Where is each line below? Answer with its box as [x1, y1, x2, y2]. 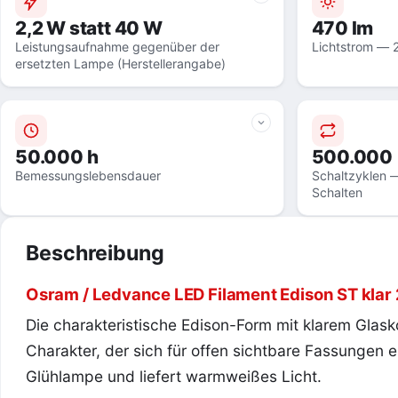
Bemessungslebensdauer [15, 168, 161, 183]
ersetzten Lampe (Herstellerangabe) [15, 56, 226, 71]
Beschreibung [26, 241, 164, 266]
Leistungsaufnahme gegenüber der [15, 39, 219, 54]
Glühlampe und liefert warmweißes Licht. [26, 367, 322, 386]
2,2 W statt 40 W [15, 17, 163, 39]
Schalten [311, 185, 362, 200]
